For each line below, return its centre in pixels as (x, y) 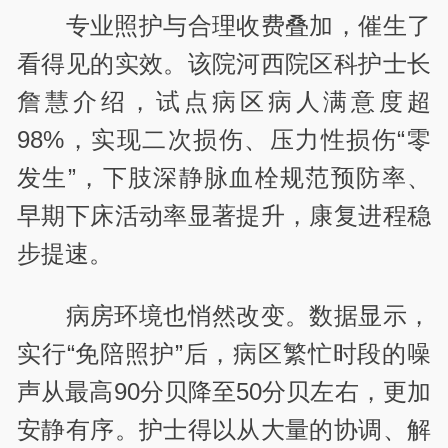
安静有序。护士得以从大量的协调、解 (224, 429)
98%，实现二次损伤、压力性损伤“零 (224, 139)
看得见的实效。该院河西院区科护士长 (224, 63)
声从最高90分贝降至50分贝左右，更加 (224, 391)
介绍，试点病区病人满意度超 (251, 101)
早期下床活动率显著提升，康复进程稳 (224, 215)
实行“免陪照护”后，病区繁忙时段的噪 (224, 353)
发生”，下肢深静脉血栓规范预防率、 (224, 177)
